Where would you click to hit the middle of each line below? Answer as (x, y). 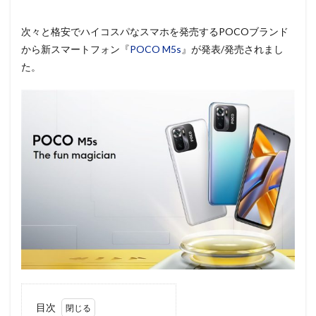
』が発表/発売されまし (232, 49)
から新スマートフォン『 (75, 49)
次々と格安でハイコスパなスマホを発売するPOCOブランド (155, 31)
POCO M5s (156, 49)
